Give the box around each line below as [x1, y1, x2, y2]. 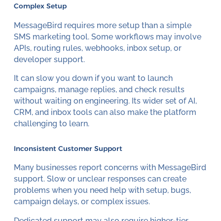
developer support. [13, 54, 85, 64]
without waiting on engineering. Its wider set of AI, [13, 96, 197, 106]
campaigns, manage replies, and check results [13, 85, 184, 95]
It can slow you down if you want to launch [13, 74, 173, 83]
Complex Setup [13, 1, 67, 10]
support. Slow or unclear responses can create [13, 174, 186, 184]
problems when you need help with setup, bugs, [13, 185, 191, 195]
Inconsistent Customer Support [13, 144, 122, 152]
